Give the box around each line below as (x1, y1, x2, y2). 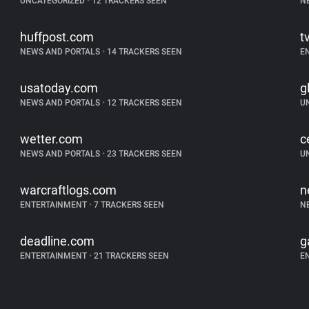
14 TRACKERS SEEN (105, 47, 183, 57)
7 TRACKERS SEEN (92, 200, 165, 210)
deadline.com (20, 234, 95, 248)
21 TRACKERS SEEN (92, 251, 170, 261)
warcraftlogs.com (20, 183, 117, 197)
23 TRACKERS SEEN (105, 149, 183, 159)
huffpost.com (20, 30, 94, 44)
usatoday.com (20, 81, 99, 95)
